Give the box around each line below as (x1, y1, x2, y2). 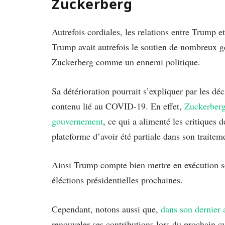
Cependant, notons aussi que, (52, 202, 161, 215)
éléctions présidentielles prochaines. (52, 174, 183, 186)
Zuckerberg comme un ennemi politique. (52, 55, 200, 68)
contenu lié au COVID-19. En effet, (52, 99, 184, 112)
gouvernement (52, 115, 103, 127)
